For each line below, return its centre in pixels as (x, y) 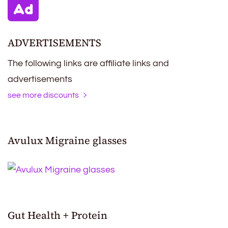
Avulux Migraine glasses (67, 140)
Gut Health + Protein (58, 215)
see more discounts (43, 95)
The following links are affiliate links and (88, 63)
